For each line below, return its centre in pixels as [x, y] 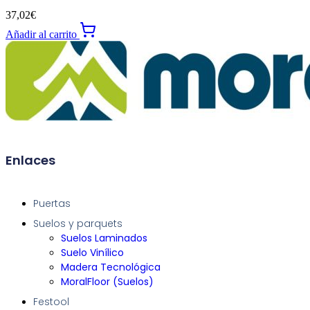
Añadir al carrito [43, 35]
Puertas [52, 204]
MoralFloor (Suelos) [107, 282]
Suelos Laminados [104, 238]
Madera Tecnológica [111, 267]
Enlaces [30, 161]
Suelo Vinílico [92, 253]
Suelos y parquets [78, 224]
